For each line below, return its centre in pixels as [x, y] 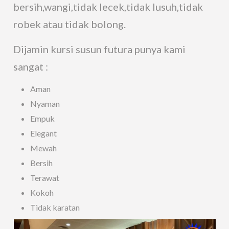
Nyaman [45, 104]
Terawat [45, 178]
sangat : [31, 67]
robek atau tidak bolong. [70, 24]
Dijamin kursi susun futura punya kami [100, 49]
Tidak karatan [55, 208]
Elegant [44, 133]
